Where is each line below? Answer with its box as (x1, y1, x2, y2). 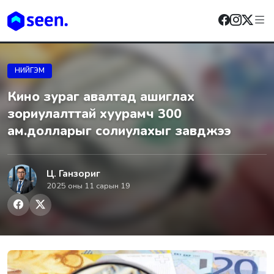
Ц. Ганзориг (46, 167, 100, 180)
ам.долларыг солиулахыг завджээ (7, 122, 231, 140)
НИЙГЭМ (15, 66, 45, 75)
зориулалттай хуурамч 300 (7, 105, 182, 123)
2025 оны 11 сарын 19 (46, 180, 130, 191)
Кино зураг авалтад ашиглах (7, 87, 194, 106)
